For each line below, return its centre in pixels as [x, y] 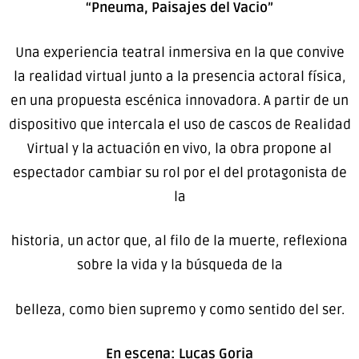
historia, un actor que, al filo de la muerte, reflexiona [179, 241]
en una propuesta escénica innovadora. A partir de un [179, 100]
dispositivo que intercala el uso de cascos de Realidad [179, 124]
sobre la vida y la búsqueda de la [179, 265]
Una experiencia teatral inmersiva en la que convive [179, 52]
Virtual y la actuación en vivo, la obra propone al [179, 148]
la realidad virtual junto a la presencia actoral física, [179, 76]
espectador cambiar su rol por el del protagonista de [179, 172]
